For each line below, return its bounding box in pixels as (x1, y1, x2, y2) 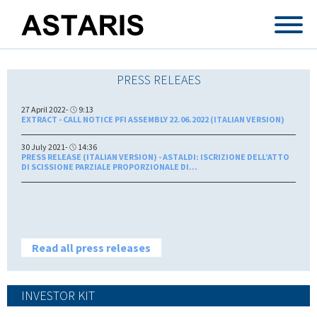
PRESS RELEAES (116, 71, 201, 88)
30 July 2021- (21, 141, 69, 152)
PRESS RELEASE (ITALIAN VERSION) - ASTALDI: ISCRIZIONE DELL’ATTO (21, 151, 289, 162)
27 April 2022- (21, 103, 70, 115)
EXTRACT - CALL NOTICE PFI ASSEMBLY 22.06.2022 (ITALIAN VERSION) (21, 113, 284, 125)
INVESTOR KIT (21, 287, 95, 304)
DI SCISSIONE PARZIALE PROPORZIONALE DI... (21, 161, 197, 172)
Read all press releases (32, 240, 151, 255)
